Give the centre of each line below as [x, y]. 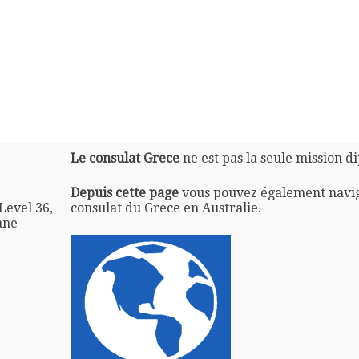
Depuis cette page [124, 192]
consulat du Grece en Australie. [165, 208]
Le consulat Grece [125, 158]
